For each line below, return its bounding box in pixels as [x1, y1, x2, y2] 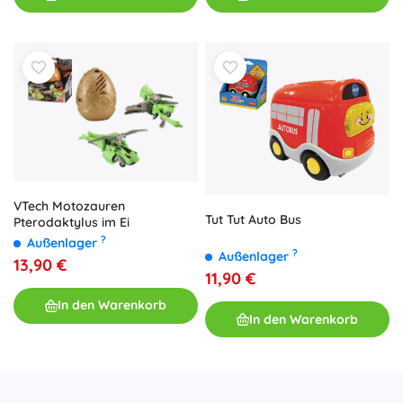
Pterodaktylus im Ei [13, 213, 130, 230]
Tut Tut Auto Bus [205, 211, 301, 228]
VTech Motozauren [13, 197, 125, 214]
